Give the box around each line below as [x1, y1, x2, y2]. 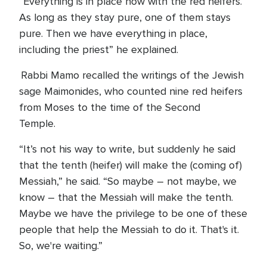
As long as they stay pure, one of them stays [19, 11, 231, 24]
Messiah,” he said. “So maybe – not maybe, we [19, 175, 237, 188]
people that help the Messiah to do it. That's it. [19, 223, 239, 237]
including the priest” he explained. [19, 43, 181, 57]
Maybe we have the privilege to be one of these [19, 207, 247, 221]
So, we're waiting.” [19, 239, 103, 253]
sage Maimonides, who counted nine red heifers [19, 85, 243, 98]
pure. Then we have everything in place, [19, 27, 207, 41]
